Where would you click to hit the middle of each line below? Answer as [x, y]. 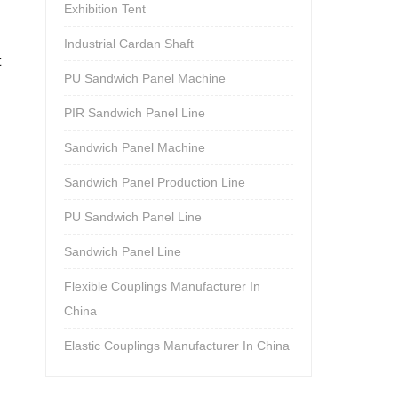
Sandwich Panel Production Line [155, 182]
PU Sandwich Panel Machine [145, 78]
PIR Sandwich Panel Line [135, 113]
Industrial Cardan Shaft [129, 44]
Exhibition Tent [105, 9]
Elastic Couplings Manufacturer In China [177, 346]
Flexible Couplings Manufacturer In [162, 286]
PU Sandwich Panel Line [133, 217]
